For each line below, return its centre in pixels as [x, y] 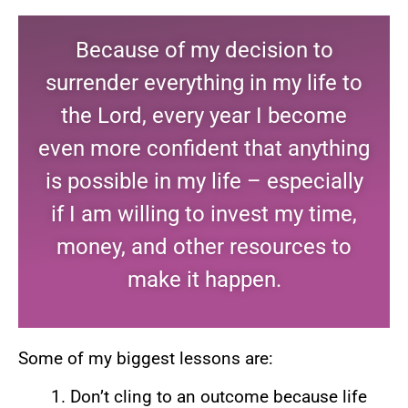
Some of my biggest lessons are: [146, 358]
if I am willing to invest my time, [204, 214]
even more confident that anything [204, 149]
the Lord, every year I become [204, 116]
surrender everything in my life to [204, 83]
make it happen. [204, 280]
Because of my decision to [204, 51]
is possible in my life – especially [204, 182]
